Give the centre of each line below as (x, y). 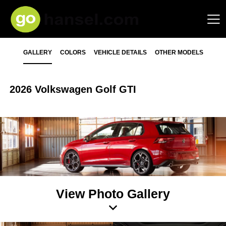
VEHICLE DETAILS (120, 52)
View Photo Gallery (113, 193)
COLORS (73, 52)
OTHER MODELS (179, 52)
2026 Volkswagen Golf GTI (73, 89)
